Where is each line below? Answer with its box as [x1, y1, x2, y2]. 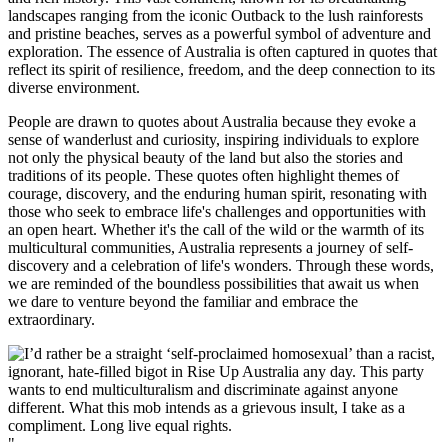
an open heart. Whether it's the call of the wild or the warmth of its [8, 221, 424, 239]
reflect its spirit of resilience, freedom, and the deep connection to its [8, 61, 435, 79]
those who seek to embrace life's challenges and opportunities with [8, 203, 426, 221]
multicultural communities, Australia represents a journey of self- [8, 239, 413, 257]
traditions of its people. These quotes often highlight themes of [8, 167, 399, 185]
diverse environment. [8, 79, 140, 97]
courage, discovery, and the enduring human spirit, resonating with [8, 185, 427, 203]
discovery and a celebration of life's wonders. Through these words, [8, 257, 434, 275]
